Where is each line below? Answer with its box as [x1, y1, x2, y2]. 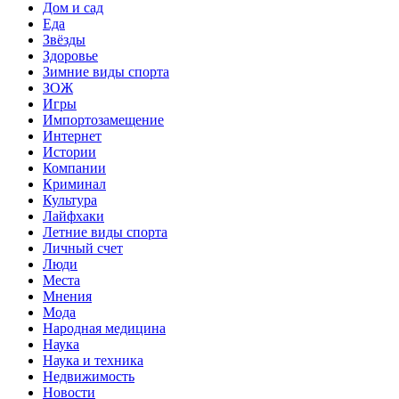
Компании [43, 159, 106, 175]
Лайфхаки [43, 208, 104, 224]
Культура [43, 191, 97, 208]
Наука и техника [43, 352, 143, 368]
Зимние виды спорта [43, 63, 169, 79]
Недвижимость [43, 368, 134, 384]
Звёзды [43, 31, 85, 47]
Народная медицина [43, 320, 166, 336]
